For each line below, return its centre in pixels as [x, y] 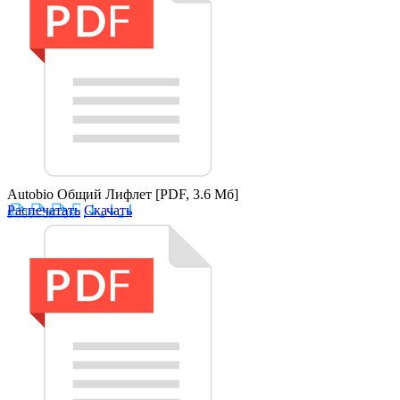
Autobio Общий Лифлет [81, 194]
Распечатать [44, 210]
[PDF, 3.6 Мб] [197, 194]
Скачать [108, 210]
